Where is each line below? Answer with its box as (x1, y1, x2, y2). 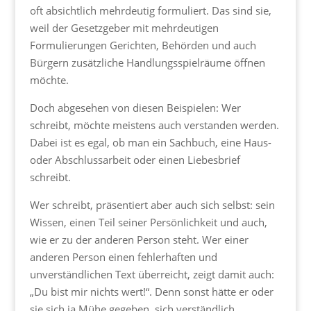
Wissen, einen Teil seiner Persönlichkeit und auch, (29, 215, 267, 230)
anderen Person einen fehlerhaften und (29, 250, 217, 264)
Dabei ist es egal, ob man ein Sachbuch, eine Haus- (29, 135, 271, 150)
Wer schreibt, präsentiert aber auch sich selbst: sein (29, 198, 275, 212)
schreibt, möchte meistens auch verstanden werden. (29, 118, 279, 133)
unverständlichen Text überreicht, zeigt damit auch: (29, 267, 274, 282)
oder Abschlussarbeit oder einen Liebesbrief (29, 153, 240, 167)
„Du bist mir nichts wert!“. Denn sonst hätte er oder (29, 285, 274, 299)
